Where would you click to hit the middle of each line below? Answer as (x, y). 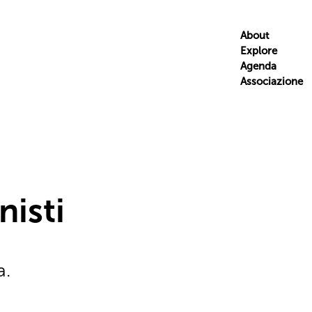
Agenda (258, 66)
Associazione (271, 81)
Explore (258, 51)
